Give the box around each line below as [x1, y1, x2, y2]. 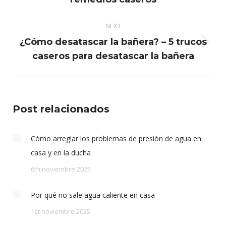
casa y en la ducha [31, 148, 91, 157]
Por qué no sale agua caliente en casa [31, 190, 155, 200]
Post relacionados [13, 103, 109, 115]
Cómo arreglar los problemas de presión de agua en [31, 134, 201, 143]
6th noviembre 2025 [31, 164, 91, 174]
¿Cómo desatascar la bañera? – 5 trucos [19, 36, 207, 47]
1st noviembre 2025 [31, 207, 90, 216]
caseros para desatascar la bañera [32, 50, 194, 62]
